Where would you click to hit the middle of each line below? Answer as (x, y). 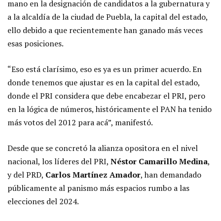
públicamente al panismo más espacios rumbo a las (98, 188)
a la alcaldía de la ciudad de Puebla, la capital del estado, (108, 17)
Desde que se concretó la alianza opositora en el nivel (103, 148)
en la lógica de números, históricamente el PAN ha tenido (110, 109)
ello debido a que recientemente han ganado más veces (105, 30)
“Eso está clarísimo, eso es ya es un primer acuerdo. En (105, 69)
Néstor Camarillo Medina (159, 162)
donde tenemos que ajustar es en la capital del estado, (104, 83)
